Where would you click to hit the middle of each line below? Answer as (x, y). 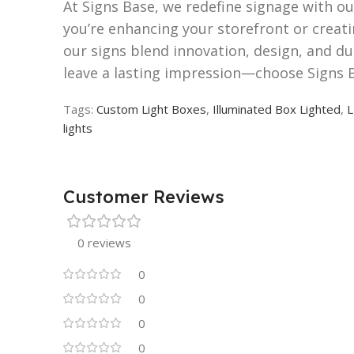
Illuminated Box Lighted (277, 109)
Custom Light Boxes (151, 109)
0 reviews (104, 242)
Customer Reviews (144, 196)
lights (78, 128)
